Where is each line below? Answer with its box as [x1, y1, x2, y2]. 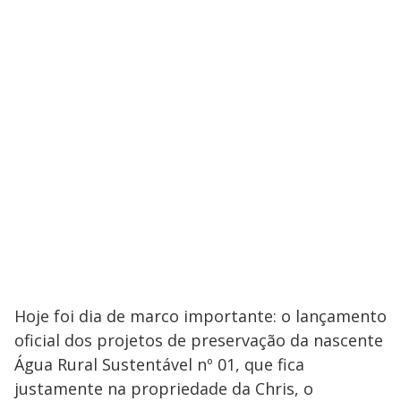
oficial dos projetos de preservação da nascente [14, 329, 383, 351]
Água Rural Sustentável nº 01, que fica [14, 354, 304, 375]
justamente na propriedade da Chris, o [14, 378, 313, 399]
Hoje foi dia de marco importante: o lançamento [14, 305, 387, 327]
